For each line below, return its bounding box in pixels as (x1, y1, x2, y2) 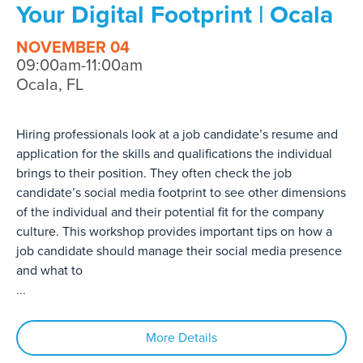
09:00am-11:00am (16, 55, 143, 75)
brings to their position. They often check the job (16, 164, 292, 181)
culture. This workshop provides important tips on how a (16, 223, 332, 240)
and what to (16, 262, 83, 279)
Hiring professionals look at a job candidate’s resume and (16, 126, 338, 143)
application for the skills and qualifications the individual (16, 145, 332, 162)
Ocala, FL (16, 75, 83, 95)
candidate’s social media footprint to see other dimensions (16, 184, 346, 201)
